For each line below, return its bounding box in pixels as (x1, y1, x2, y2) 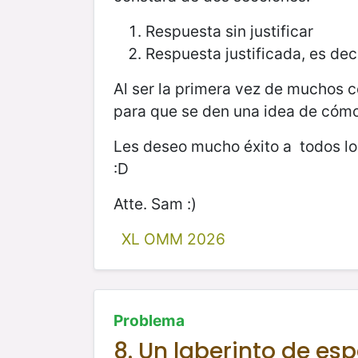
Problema (113, 310, 185, 330)
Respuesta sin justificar (145, 21, 313, 41)
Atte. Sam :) (113, 193, 197, 213)
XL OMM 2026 (121, 229, 225, 249)
